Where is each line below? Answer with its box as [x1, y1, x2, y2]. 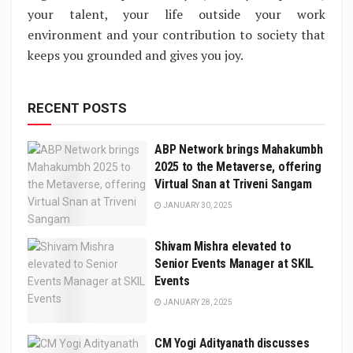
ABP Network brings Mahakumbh [154, 141, 323, 157]
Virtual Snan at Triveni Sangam [154, 176, 312, 191]
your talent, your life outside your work [28, 5, 325, 23]
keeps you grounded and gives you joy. [28, 46, 243, 64]
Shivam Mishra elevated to [154, 239, 292, 255]
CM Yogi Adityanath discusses [154, 336, 310, 351]
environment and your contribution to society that [28, 25, 325, 43]
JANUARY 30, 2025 [162, 200, 233, 210]
